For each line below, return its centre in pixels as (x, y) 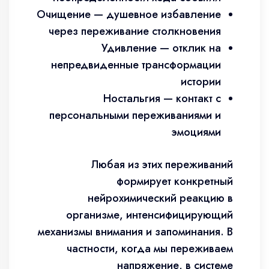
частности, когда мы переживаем (150, 249)
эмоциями (196, 132)
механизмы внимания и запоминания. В (135, 232)
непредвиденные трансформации (136, 65)
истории (201, 82)
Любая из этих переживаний (162, 165)
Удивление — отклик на (161, 48)
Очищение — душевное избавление (129, 14)
